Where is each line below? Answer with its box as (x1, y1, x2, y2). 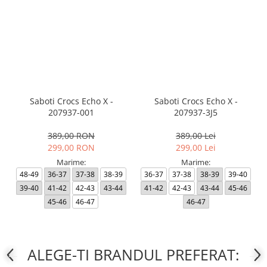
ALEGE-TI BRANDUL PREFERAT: (27, 244, 240, 265)
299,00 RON (48, 142, 95, 154)
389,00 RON (48, 130, 95, 142)
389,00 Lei (176, 130, 216, 142)
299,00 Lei (176, 142, 216, 154)
